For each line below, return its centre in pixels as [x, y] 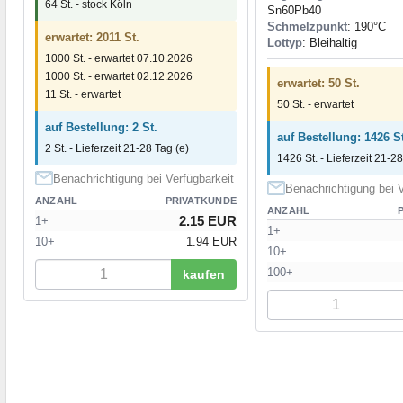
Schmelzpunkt [307, 27]
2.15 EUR [208, 221]
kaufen [204, 275]
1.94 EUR [211, 242]
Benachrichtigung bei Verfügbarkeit [143, 179]
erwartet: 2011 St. [92, 38]
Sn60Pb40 [294, 11]
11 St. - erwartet [83, 95]
